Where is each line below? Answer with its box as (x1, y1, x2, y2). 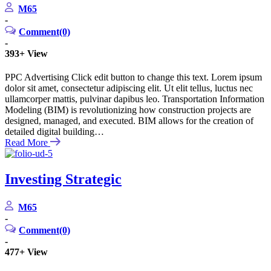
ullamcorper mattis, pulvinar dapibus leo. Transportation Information (5, 94, 264, 105)
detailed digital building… (5, 126, 104, 137)
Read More (5, 137, 48, 148)
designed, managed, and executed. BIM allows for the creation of (5, 116, 253, 126)
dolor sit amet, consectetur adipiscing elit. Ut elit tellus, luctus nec (5, 83, 253, 94)
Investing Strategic (5, 171, 122, 188)
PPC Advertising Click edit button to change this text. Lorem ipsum (5, 72, 262, 83)
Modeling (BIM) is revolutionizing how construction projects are (5, 105, 251, 116)
